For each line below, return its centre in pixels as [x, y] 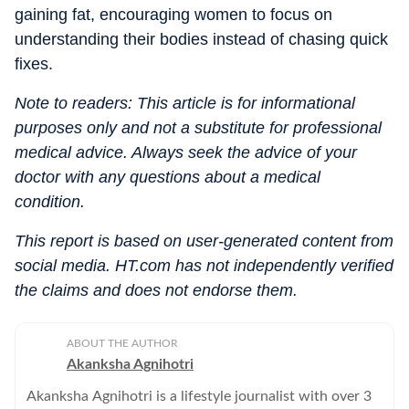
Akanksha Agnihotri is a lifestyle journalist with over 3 [199, 396]
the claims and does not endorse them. [156, 290]
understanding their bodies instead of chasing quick [201, 39]
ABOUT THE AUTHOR [122, 343]
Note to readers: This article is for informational [185, 103]
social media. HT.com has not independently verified [204, 266]
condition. [50, 202]
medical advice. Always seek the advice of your [186, 152]
